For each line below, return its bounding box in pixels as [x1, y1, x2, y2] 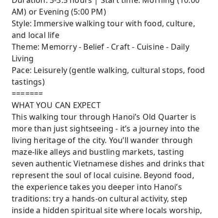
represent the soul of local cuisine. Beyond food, [12, 170, 194, 181]
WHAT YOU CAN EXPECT [12, 100, 101, 110]
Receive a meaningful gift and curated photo [27, 40, 196, 51]
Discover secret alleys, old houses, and [27, 13, 173, 23]
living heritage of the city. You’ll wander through [12, 135, 193, 145]
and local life [12, 30, 59, 40]
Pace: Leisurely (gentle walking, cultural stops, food [12, 65, 205, 75]
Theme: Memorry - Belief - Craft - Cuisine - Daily [12, 41, 189, 52]
